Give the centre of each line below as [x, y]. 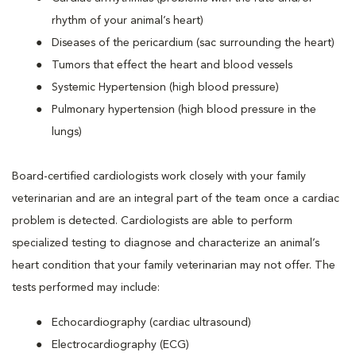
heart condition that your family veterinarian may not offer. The [174, 265]
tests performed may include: [86, 288]
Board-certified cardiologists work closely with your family [159, 176]
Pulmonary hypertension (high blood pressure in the [184, 110]
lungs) [67, 132]
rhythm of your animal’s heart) [128, 21]
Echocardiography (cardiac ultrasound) [151, 323]
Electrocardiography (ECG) [120, 345]
